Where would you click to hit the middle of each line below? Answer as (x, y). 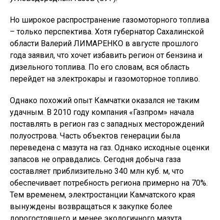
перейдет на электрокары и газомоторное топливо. (105, 79)
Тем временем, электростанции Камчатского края (102, 195)
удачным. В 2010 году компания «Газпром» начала (102, 112)
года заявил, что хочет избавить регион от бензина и (106, 55)
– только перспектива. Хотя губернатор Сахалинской (107, 32)
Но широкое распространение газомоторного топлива (110, 20)
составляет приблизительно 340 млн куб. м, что (97, 171)
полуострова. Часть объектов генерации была (95, 136)
